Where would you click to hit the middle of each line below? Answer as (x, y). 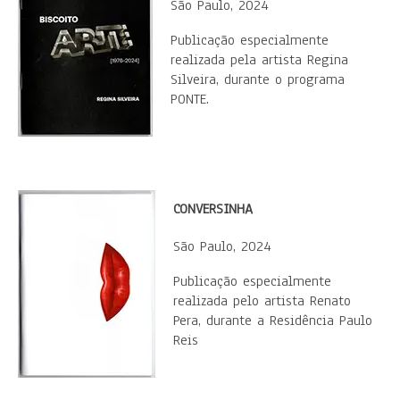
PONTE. (190, 99)
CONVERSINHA (213, 209)
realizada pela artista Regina (259, 60)
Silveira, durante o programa (258, 79)
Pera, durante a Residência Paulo (273, 321)
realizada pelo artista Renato (262, 301)
